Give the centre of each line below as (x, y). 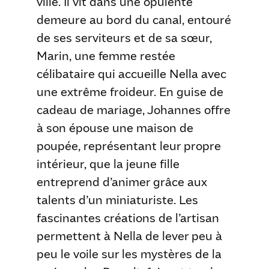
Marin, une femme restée (106, 55)
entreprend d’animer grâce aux (122, 181)
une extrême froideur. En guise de (130, 91)
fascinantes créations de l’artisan (128, 217)
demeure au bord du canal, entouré (134, 19)
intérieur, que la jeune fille (108, 163)
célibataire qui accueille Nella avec (131, 73)
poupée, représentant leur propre (128, 145)
